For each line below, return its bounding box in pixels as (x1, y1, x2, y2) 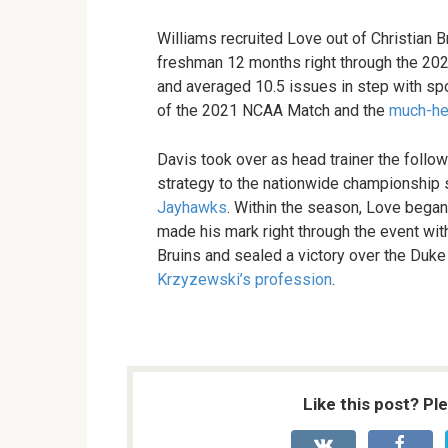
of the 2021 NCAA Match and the (157, 100, 389, 120)
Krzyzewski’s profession (157, 269, 332, 289)
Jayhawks (157, 197, 227, 217)
